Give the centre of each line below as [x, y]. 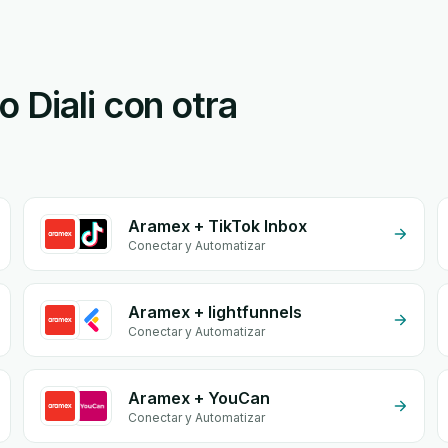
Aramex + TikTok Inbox [217, 226]
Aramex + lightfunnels [214, 312]
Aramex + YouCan [198, 398]
